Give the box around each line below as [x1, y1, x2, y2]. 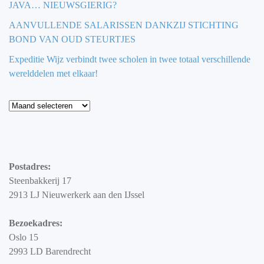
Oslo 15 [9, 232, 38, 243]
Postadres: [9, 161, 51, 172]
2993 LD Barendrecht [9, 246, 91, 257]
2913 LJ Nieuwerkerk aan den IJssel [9, 190, 144, 200]
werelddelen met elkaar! [9, 68, 98, 79]
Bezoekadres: [9, 218, 62, 229]
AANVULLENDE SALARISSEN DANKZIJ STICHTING [9, 20, 239, 31]
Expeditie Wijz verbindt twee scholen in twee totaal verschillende [9, 54, 250, 65]
